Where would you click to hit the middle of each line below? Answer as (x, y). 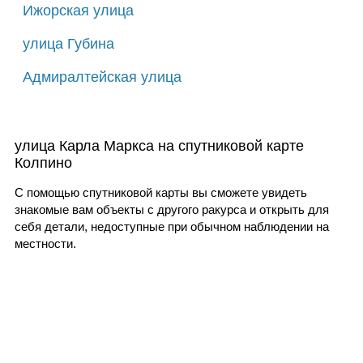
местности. (45, 243)
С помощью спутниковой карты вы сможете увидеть (160, 192)
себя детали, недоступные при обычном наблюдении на (171, 226)
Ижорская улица (78, 10)
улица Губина (68, 43)
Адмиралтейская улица (102, 77)
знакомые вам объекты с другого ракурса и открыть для (171, 209)
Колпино (43, 162)
